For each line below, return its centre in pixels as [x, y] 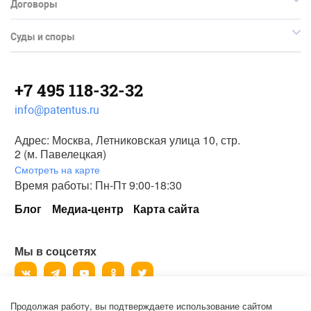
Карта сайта [166, 209]
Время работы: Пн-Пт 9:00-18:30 [98, 185]
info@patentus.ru [57, 110]
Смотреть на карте [57, 170]
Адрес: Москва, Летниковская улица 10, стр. [127, 140]
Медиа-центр [88, 209]
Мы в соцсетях [56, 251]
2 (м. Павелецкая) [60, 154]
